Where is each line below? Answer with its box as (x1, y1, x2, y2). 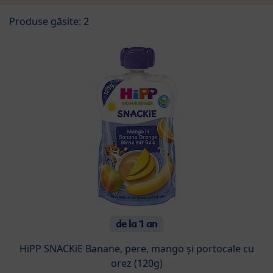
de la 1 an (116, 217, 157, 230)
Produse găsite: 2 (9, 14, 89, 28)
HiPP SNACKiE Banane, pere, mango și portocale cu (19, 242, 254, 256)
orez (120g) (110, 257, 163, 271)
